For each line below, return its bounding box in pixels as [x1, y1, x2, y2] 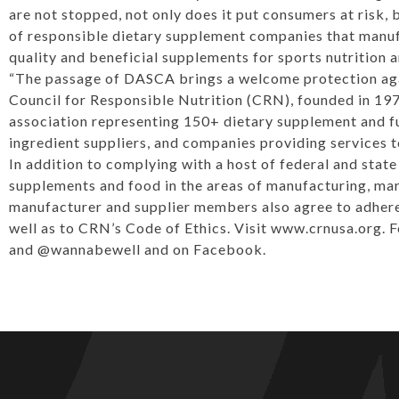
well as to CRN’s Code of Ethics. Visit [8, 219, 271, 236]
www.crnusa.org [270, 219, 382, 236]
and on [140, 240, 193, 257]
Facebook [192, 240, 263, 257]
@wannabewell [37, 240, 141, 257]
